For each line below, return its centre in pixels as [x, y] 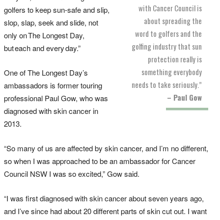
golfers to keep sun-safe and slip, [57, 9]
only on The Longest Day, [44, 35]
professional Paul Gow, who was [56, 98]
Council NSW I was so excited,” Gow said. [72, 173]
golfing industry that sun [167, 46]
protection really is [175, 59]
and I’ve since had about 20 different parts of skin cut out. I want [105, 211]
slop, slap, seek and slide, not [51, 22]
